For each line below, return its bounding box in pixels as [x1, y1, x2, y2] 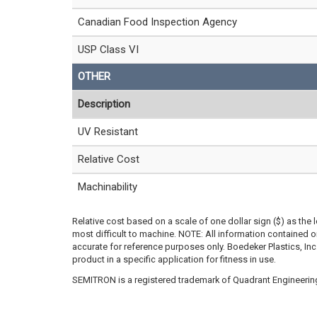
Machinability [78, 180, 137, 193]
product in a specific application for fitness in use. [72, 254, 276, 265]
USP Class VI [78, 43, 139, 56]
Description [78, 98, 130, 110]
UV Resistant [78, 125, 138, 138]
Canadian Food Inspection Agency [78, 16, 237, 28]
